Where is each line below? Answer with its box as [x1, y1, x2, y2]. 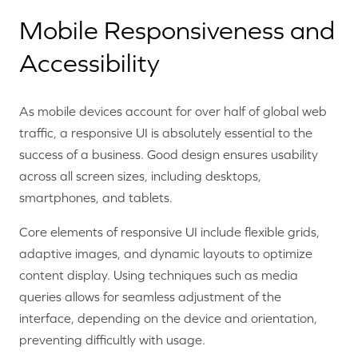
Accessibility [19, 48, 160, 78]
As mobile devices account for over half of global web [19, 104, 327, 119]
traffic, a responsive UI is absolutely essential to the [19, 125, 312, 141]
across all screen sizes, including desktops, [19, 169, 261, 184]
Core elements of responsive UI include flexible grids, [19, 225, 320, 240]
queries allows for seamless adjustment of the [19, 289, 281, 304]
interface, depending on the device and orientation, [19, 311, 317, 326]
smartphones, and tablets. [19, 190, 173, 205]
